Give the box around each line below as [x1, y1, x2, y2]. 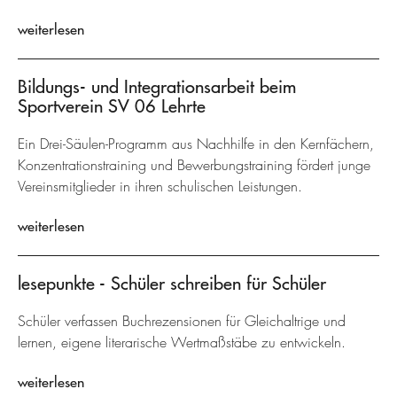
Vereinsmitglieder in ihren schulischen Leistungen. [18, 177, 302, 196]
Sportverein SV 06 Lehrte [18, 95, 206, 117]
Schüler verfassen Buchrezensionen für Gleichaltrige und [18, 312, 346, 331]
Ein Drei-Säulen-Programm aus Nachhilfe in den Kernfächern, [18, 135, 374, 153]
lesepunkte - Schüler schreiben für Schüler [18, 272, 326, 294]
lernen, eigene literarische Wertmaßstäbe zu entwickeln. [18, 333, 346, 352]
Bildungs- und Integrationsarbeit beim [18, 75, 296, 97]
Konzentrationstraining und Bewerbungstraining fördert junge [18, 156, 370, 175]
